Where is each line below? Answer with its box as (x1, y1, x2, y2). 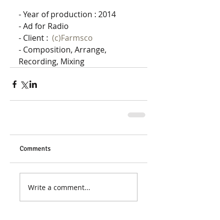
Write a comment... (28, 182, 90, 192)
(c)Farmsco (52, 32, 93, 44)
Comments (20, 144, 51, 153)
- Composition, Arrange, (19, 44, 109, 55)
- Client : (19, 32, 52, 44)
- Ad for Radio (19, 21, 69, 32)
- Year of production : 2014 (19, 9, 118, 20)
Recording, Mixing (19, 56, 84, 67)
